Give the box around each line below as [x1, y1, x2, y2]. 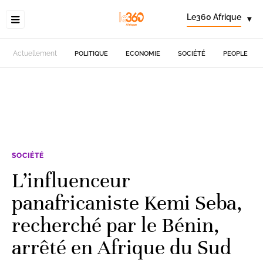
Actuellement [13, 49, 58, 58]
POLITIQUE [75, 49, 109, 58]
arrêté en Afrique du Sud [12, 234, 231, 260]
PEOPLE [223, 49, 248, 58]
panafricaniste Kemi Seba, [12, 190, 242, 215]
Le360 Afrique [187, 12, 241, 22]
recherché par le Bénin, [12, 212, 220, 238]
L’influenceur [12, 167, 130, 193]
